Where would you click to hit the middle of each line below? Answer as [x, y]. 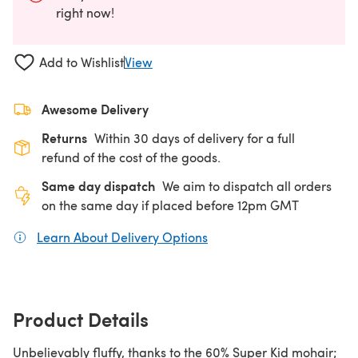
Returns [64, 137]
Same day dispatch [98, 185]
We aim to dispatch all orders [247, 185]
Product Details [81, 318]
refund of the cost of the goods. [131, 157]
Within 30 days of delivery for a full [195, 137]
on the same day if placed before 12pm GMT [170, 205]
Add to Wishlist [81, 62]
